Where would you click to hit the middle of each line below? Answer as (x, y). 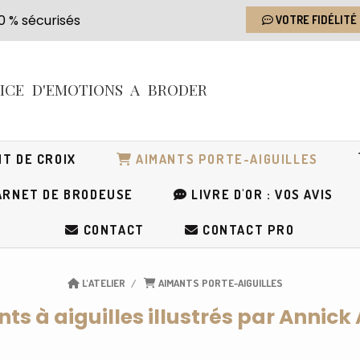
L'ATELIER (103, 283)
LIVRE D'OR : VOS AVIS (260, 194)
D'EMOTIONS (78, 89)
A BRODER (165, 89)
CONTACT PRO (247, 230)
